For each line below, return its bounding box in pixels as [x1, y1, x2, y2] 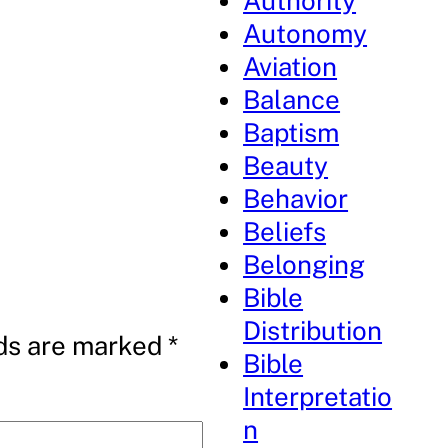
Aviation [243, 51, 338, 82]
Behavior [243, 183, 349, 214]
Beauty [243, 150, 329, 181]
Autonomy [243, 18, 368, 49]
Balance [243, 84, 341, 115]
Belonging [243, 249, 366, 280]
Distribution [243, 315, 383, 346]
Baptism [243, 117, 340, 148]
